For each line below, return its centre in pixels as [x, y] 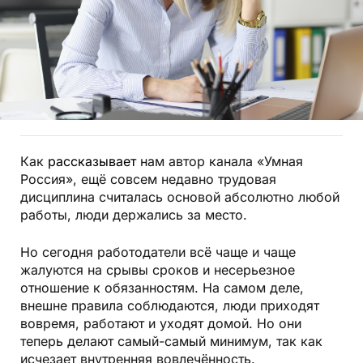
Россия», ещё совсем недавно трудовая [148, 180]
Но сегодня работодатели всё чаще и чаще [158, 253]
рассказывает [92, 162]
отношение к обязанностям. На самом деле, [162, 289]
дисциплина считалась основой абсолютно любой [180, 198]
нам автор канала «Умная [220, 162]
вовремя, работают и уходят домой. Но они [161, 325]
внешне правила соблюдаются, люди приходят [170, 307]
